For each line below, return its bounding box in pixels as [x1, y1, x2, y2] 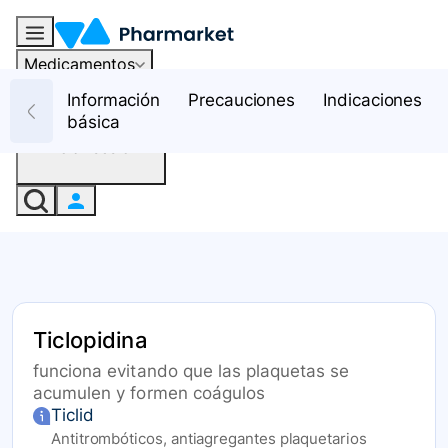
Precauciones [188, 90, 296, 110]
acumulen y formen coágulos [33, 383, 266, 404]
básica [67, 112, 120, 132]
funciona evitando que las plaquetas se [33, 361, 350, 382]
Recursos [24, 83, 93, 104]
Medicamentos [24, 53, 135, 74]
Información [67, 90, 161, 110]
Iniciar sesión [42, 136, 140, 157]
